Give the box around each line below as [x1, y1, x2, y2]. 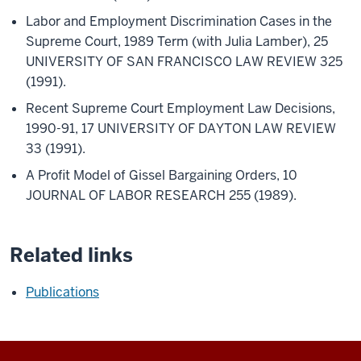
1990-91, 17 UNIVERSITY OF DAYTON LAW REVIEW [26, 120, 336, 137]
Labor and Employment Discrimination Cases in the [26, 13, 332, 30]
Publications [26, 284, 99, 301]
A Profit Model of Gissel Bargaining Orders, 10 [26, 167, 297, 184]
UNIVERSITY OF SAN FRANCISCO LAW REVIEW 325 [26, 53, 342, 70]
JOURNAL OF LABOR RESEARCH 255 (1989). [26, 187, 297, 204]
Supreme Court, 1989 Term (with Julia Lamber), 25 [26, 33, 328, 50]
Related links [10, 243, 133, 268]
